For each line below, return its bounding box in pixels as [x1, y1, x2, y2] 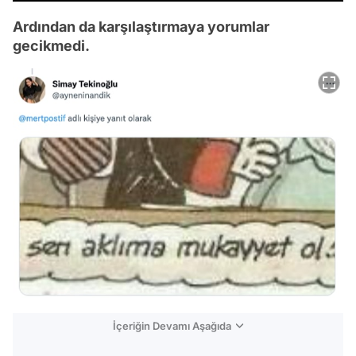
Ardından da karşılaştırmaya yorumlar [13, 18, 269, 36]
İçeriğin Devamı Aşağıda [113, 319, 231, 332]
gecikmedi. [13, 37, 90, 55]
